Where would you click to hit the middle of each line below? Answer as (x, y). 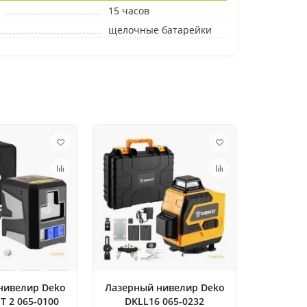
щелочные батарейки (160, 30)
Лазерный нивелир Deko (164, 288)
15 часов (128, 11)
